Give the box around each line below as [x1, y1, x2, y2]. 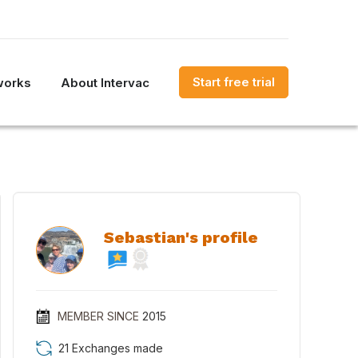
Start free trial [193, 74, 275, 89]
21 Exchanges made [58, 341, 163, 355]
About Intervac [61, 74, 149, 90]
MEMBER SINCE [57, 309, 139, 323]
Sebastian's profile [103, 228, 258, 247]
